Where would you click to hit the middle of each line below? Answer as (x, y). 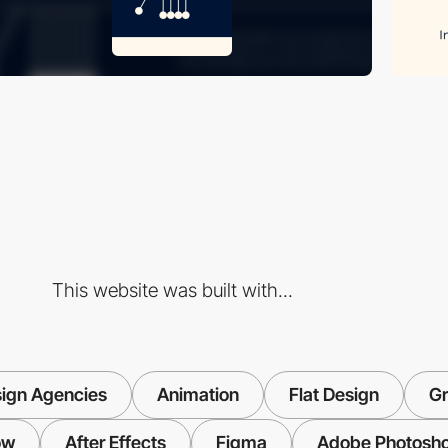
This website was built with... (172, 289)
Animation (198, 394)
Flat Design (334, 394)
